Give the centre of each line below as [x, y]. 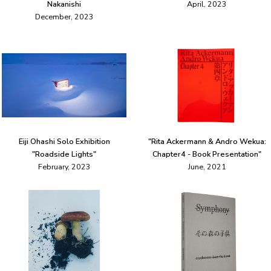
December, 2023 [64, 17]
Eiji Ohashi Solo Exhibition [64, 142]
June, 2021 [207, 167]
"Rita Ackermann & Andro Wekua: [207, 142]
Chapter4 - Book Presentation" [207, 154]
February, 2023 [64, 167]
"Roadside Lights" [64, 154]
